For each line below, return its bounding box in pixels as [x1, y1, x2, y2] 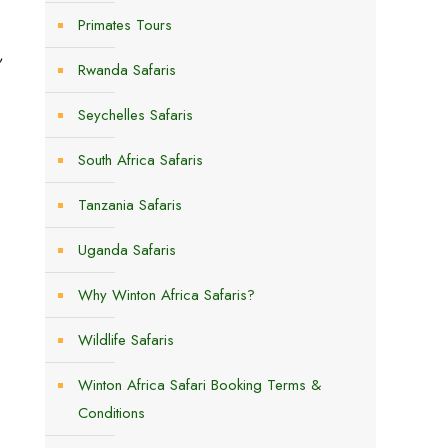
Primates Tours [78, 14, 172, 36]
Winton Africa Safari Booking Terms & [78, 374, 321, 396]
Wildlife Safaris [78, 329, 174, 351]
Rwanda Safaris [78, 59, 176, 81]
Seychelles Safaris [78, 104, 193, 126]
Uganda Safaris [78, 239, 176, 261]
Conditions [78, 402, 145, 424]
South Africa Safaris [78, 149, 203, 171]
